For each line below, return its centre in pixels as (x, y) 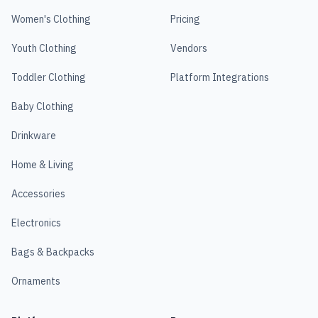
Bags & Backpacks (53, 252)
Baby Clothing (43, 106)
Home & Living (43, 165)
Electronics (36, 223)
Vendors (189, 48)
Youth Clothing (44, 48)
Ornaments (36, 281)
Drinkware (34, 136)
